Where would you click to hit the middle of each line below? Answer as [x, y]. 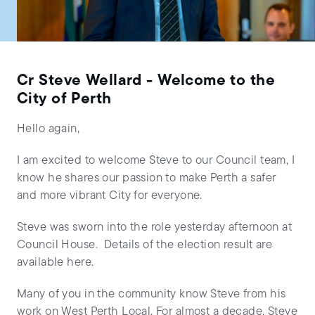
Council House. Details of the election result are [145, 245]
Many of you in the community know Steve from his [152, 294]
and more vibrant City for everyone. [110, 195]
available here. [56, 262]
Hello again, [49, 129]
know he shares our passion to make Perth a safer [147, 178]
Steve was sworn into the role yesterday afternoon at [155, 227]
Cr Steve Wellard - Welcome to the [146, 81]
